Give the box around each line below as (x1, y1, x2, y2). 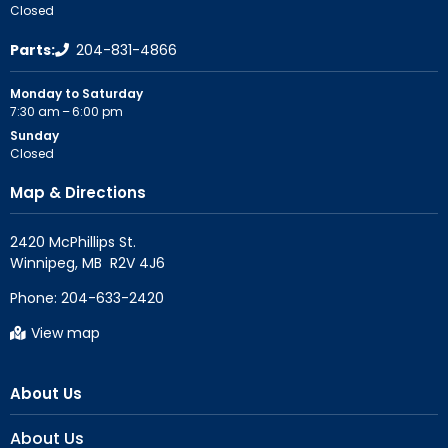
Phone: (10, 287, 61, 308)
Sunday (10, 126, 59, 144)
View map (31, 322, 100, 343)
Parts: (10, 39, 55, 60)
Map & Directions (10, 181, 146, 203)
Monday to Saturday (10, 84, 143, 102)
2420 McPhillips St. (10, 231, 136, 252)
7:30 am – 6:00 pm (10, 102, 123, 120)
